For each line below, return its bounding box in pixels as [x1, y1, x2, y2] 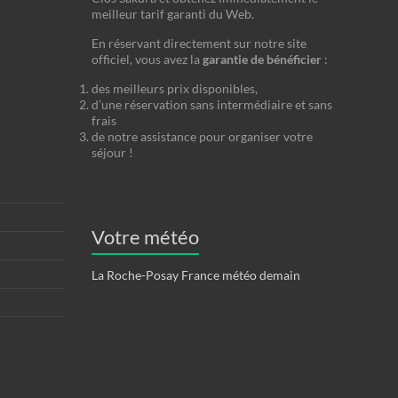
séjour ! [92, 144, 133, 160]
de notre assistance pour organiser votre [92, 128, 313, 144]
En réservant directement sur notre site [92, 35, 306, 51]
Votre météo [92, 224, 199, 249]
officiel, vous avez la [92, 51, 203, 67]
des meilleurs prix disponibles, [92, 80, 258, 96]
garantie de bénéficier [203, 51, 322, 67]
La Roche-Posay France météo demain [92, 267, 300, 283]
